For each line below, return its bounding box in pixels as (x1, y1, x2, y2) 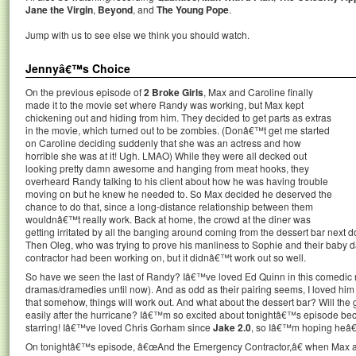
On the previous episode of (25, 85, 144, 99)
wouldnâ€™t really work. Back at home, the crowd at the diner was (25, 212, 311, 226)
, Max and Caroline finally (203, 85, 313, 99)
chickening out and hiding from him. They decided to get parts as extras (25, 110, 331, 124)
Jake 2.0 (213, 320, 251, 335)
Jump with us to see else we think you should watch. (25, 28, 250, 41)
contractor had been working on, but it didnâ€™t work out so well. (25, 250, 306, 264)
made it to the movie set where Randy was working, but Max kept (25, 98, 304, 111)
